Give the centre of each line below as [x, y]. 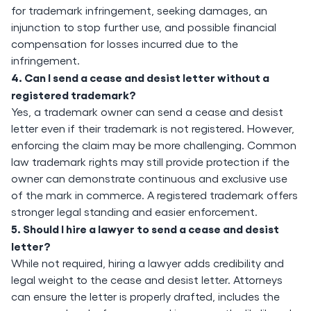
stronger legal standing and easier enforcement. [134, 211]
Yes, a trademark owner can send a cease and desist [147, 111]
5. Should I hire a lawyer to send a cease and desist [145, 228]
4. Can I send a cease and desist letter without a [140, 77]
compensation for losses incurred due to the [125, 43]
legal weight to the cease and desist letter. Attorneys [147, 279]
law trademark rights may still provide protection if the [150, 161]
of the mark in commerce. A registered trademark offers [154, 195]
